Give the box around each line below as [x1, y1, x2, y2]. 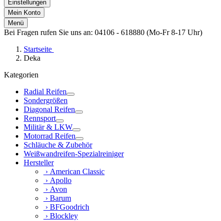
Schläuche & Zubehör [24, 141, 92, 149]
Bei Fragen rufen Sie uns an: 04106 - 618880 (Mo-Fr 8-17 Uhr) [4, 28, 202, 37]
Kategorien [4, 71, 38, 79]
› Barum [43, 194, 71, 203]
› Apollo [43, 176, 72, 185]
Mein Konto [8, 9, 40, 17]
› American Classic [43, 167, 105, 176]
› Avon [43, 185, 67, 194]
